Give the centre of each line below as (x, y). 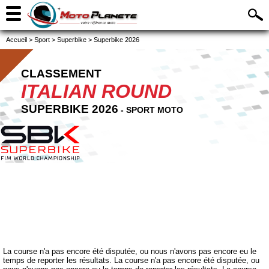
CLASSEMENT (61, 74)
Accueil (17, 40)
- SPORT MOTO (151, 110)
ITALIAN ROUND (96, 91)
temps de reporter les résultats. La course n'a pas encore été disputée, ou (131, 261)
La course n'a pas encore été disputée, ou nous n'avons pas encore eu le (130, 252)
